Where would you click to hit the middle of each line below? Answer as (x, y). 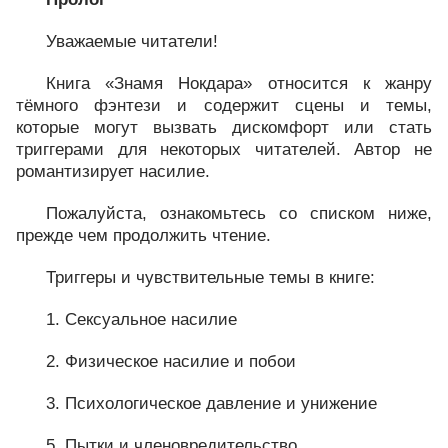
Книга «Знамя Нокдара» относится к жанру (239, 83)
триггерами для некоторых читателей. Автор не (224, 149)
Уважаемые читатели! (132, 41)
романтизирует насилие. (113, 171)
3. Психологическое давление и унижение (211, 403)
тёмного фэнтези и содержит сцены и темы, (224, 105)
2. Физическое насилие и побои (171, 361)
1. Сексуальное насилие (141, 319)
